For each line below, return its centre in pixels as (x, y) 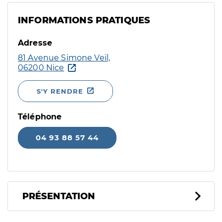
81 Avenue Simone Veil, (64, 58)
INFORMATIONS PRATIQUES (84, 20)
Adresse (35, 43)
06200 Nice (41, 68)
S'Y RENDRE (60, 91)
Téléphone (40, 117)
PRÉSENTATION (59, 196)
